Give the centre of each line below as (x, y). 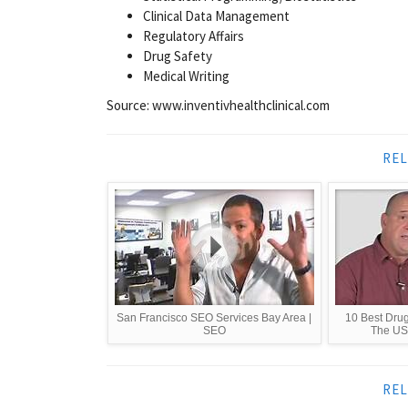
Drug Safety (178, 56)
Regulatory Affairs (194, 36)
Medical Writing (186, 76)
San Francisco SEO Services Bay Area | (214, 317)
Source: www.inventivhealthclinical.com (218, 105)
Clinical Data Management (216, 15)
